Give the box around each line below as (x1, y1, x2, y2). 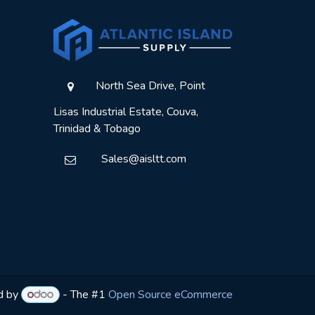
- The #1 (60, 287, 108, 303)
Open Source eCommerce (108, 287, 233, 303)
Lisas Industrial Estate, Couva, (53, 103, 198, 120)
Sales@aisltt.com (93, 150, 186, 167)
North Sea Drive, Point (93, 77, 205, 94)
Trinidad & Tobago (53, 120, 141, 136)
